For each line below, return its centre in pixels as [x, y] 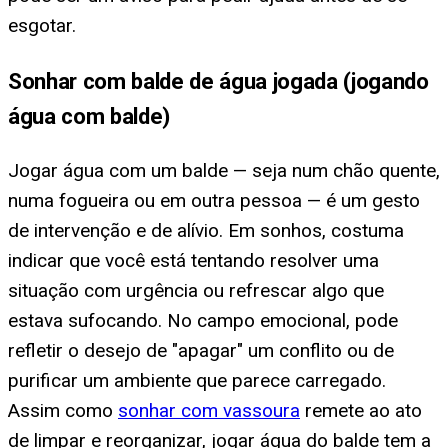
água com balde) [89, 115]
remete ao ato [361, 410]
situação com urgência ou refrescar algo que [196, 290]
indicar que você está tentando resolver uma [193, 260]
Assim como [63, 410]
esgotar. [42, 26]
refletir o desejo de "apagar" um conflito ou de [201, 350]
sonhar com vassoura [209, 410]
